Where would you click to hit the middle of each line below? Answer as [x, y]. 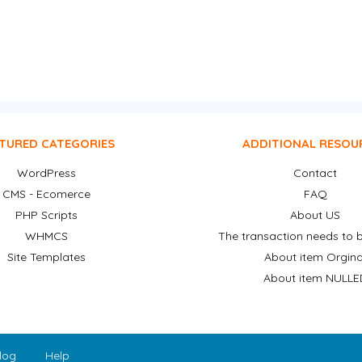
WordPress [47, 173]
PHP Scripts [47, 215]
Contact [316, 173]
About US [316, 215]
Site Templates [47, 257]
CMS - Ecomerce [47, 194]
